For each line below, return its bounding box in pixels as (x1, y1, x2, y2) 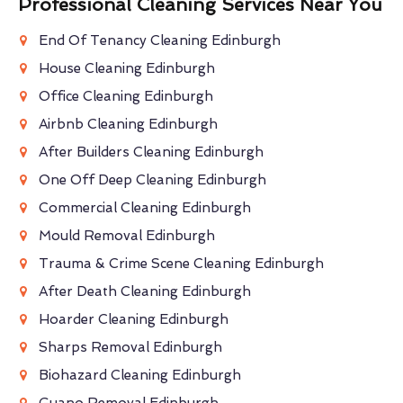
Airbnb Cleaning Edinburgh (38, 115, 218, 132)
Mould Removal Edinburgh (38, 227, 215, 244)
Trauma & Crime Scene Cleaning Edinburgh (38, 255, 324, 272)
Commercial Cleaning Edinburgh (38, 199, 251, 216)
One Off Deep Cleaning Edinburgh (38, 171, 266, 188)
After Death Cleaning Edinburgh (38, 282, 251, 300)
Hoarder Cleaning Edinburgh (38, 310, 228, 327)
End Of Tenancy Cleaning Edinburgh (38, 31, 281, 49)
